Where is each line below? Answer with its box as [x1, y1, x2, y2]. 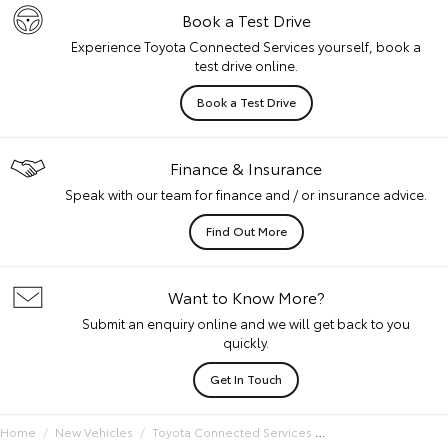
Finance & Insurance [170, 155, 322, 179]
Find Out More [205, 221, 287, 239]
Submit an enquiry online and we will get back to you [82, 313, 410, 332]
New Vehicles [55, 422, 133, 440]
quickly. [223, 332, 269, 351]
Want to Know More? [167, 284, 325, 308]
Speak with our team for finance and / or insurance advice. [65, 184, 427, 203]
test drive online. [194, 55, 298, 74]
